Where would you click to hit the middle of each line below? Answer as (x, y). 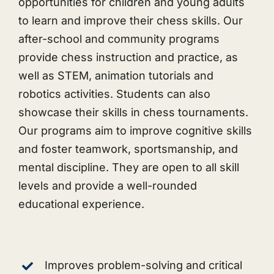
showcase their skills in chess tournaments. (133, 113)
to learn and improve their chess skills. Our (130, 21)
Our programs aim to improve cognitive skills (135, 131)
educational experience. (81, 204)
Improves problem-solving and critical (144, 265)
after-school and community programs (119, 39)
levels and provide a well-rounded (107, 186)
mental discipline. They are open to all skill (128, 168)
